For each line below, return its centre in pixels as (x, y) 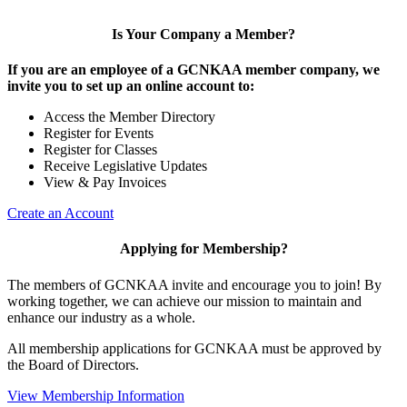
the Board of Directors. (75, 364)
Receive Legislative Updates (125, 166)
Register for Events (99, 134)
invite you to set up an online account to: (131, 86)
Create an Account (60, 213)
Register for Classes (100, 150)
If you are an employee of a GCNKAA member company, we (194, 70)
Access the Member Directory (129, 117)
